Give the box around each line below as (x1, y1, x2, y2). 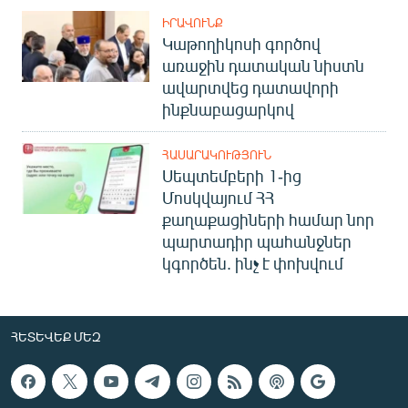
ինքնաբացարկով (162, 98, 294, 119)
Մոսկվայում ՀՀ (162, 187, 274, 208)
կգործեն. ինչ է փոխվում (162, 252, 343, 273)
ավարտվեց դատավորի (162, 76, 339, 97)
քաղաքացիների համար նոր (162, 209, 374, 229)
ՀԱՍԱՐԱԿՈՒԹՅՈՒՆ (162, 147, 271, 162)
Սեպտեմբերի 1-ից (162, 165, 301, 186)
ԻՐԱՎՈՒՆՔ (162, 15, 223, 30)
